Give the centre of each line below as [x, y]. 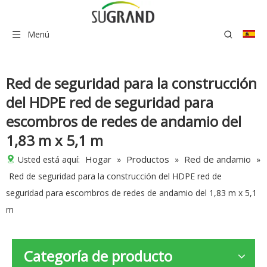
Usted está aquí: [49, 159]
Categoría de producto [98, 256]
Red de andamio [218, 159]
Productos [148, 159]
